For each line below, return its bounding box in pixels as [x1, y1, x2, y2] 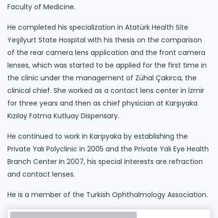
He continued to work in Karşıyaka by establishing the [7, 131, 188, 141]
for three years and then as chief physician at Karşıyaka [7, 98, 198, 108]
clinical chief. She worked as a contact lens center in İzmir [7, 85, 204, 95]
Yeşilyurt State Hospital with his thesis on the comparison [7, 35, 202, 45]
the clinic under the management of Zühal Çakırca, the [7, 73, 197, 83]
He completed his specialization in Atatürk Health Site [7, 22, 188, 32]
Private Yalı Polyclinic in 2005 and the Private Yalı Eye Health [7, 144, 209, 154]
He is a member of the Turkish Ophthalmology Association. [7, 189, 208, 200]
